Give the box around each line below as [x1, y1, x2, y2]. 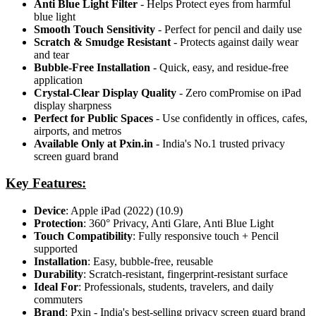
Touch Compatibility [34, 229, 133, 242]
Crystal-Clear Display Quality [34, 86, 176, 99]
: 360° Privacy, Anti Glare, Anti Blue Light [83, 217, 274, 229]
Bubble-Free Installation [34, 61, 150, 73]
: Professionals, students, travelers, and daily [78, 280, 274, 293]
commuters [34, 293, 83, 305]
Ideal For [34, 280, 78, 293]
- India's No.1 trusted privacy [153, 137, 285, 150]
